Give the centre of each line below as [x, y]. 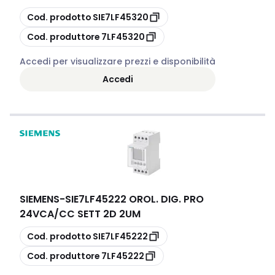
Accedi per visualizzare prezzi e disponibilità [118, 61]
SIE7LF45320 [121, 17]
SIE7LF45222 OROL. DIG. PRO [134, 199]
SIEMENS [40, 199]
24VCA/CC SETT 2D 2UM [80, 214]
